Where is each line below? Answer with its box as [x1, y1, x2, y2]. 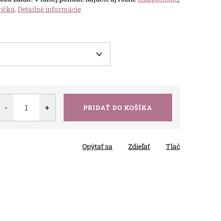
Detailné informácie [18, 4, 81, 14]
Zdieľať [128, 141, 150, 151]
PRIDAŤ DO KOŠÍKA [83, 103, 152, 112]
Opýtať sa [82, 141, 112, 151]
